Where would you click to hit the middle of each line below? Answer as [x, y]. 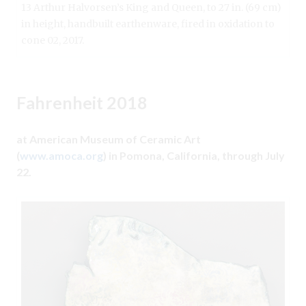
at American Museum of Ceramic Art [109, 139]
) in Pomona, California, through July [194, 156]
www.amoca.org [61, 156]
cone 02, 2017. [53, 41]
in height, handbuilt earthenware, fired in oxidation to [148, 24]
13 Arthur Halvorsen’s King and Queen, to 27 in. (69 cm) [151, 8]
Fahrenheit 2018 [82, 103]
